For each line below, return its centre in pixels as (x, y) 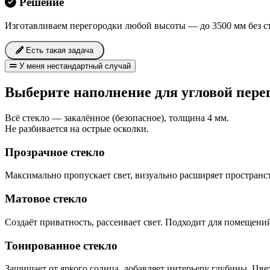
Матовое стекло (46, 199)
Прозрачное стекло (55, 152)
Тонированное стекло (61, 245)
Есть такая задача (58, 51)
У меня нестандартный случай (74, 66)
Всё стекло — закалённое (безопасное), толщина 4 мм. (117, 118)
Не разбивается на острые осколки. (77, 128)
